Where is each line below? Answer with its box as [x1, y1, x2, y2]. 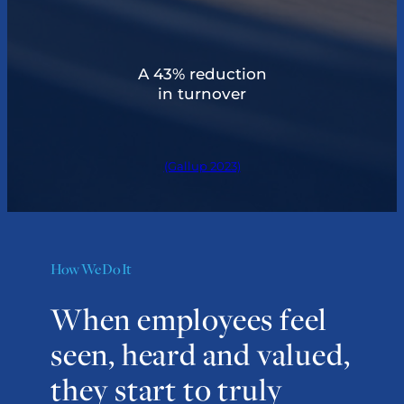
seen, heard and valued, [50, 334, 351, 377]
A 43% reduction [137, 63, 267, 83]
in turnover [158, 83, 246, 103]
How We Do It [50, 259, 132, 280]
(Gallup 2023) [163, 159, 241, 174]
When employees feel [50, 298, 328, 342]
